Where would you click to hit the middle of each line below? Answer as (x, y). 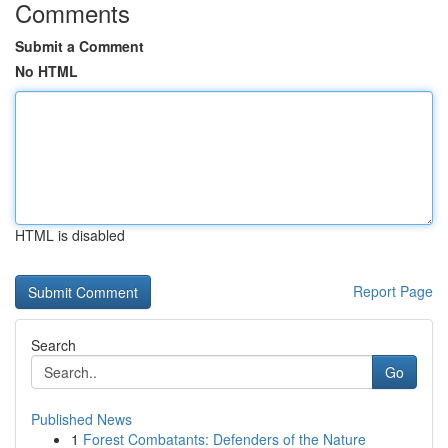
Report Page (393, 291)
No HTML (46, 71)
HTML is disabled (70, 235)
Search (53, 345)
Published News (81, 419)
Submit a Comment (79, 46)
